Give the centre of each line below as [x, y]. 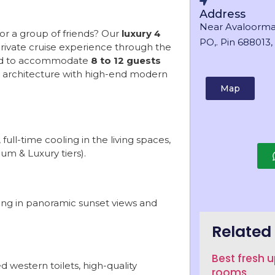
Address [223, 14]
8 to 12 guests [126, 60]
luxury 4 [141, 33]
